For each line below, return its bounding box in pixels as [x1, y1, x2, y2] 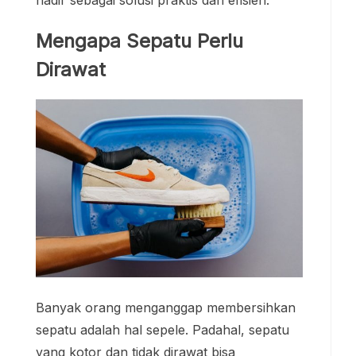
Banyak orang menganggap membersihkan [36, 300, 296, 316]
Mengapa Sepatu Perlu [36, 29, 243, 52]
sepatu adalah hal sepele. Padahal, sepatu [36, 322, 289, 339]
